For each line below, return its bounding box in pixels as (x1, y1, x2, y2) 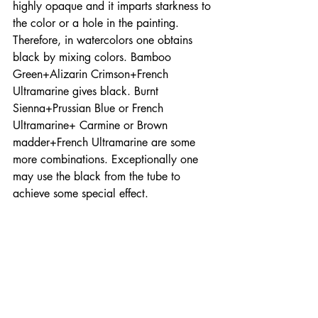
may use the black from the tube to (13, 168, 184, 184)
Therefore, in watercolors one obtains (13, 32, 196, 48)
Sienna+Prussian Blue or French (13, 100, 167, 116)
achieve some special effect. (13, 185, 152, 201)
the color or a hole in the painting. (13, 15, 182, 31)
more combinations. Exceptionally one (13, 151, 202, 167)
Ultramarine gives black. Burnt (13, 83, 162, 99)
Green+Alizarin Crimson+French (13, 66, 172, 82)
